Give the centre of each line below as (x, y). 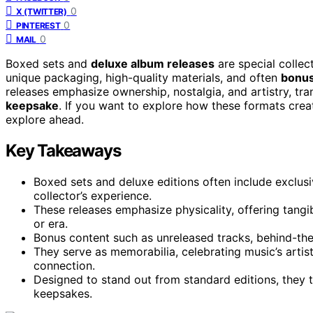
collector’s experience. (93, 195)
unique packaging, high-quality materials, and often (143, 77)
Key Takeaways (63, 150)
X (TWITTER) (42, 11)
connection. (64, 265)
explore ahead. (45, 119)
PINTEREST (38, 25)
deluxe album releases (153, 63)
